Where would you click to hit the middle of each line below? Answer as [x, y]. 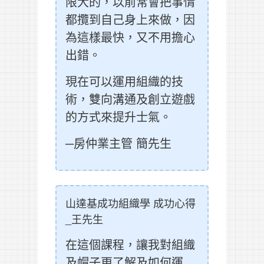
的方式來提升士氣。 [118, 117]
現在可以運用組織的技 [124, 81]
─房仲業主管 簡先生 [118, 143]
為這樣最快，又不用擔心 [130, 37]
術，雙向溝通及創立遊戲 [130, 99]
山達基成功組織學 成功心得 [131, 203]
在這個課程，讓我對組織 [130, 245]
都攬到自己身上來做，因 [130, 19]
